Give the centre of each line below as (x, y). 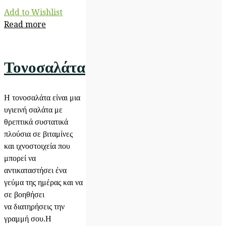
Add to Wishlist (33, 12)
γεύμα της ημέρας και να (43, 182)
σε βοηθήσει (24, 194)
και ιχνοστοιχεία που (37, 146)
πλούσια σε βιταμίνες (38, 134)
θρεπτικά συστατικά (36, 122)
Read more (25, 24)
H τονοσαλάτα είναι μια (42, 98)
